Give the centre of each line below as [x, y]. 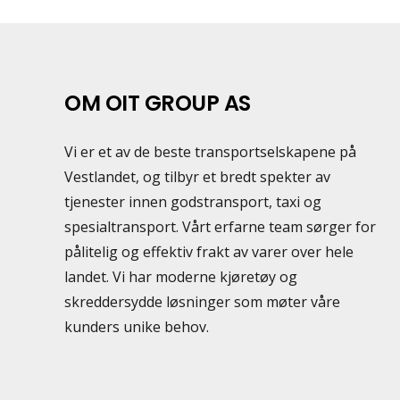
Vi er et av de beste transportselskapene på [210, 151]
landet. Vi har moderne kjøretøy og [181, 276]
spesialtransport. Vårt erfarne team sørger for [220, 226]
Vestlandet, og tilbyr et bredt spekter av [197, 176]
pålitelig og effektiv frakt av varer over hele [209, 251]
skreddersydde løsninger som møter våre [202, 301]
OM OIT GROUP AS [158, 103]
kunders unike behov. [137, 326]
